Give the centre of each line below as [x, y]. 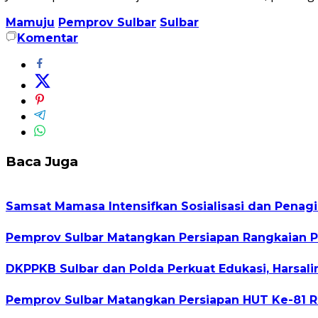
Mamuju [30, 22]
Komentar [48, 38]
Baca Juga [42, 161]
